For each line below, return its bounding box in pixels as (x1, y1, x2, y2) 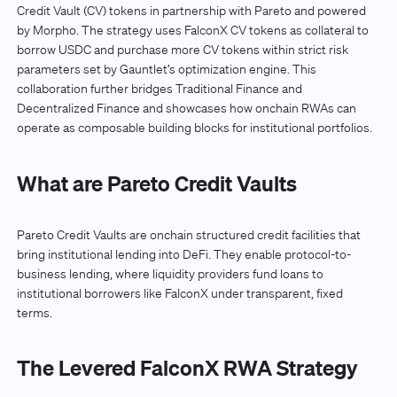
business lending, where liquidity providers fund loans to (16, 265, 323, 282)
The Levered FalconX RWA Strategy (16, 354, 358, 382)
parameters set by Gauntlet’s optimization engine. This (16, 61, 316, 78)
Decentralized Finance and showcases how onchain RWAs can (16, 100, 356, 117)
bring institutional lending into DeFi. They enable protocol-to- (16, 245, 351, 262)
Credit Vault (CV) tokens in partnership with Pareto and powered (16, 3, 366, 19)
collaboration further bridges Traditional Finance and (16, 81, 302, 97)
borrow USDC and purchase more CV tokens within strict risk (16, 42, 348, 58)
